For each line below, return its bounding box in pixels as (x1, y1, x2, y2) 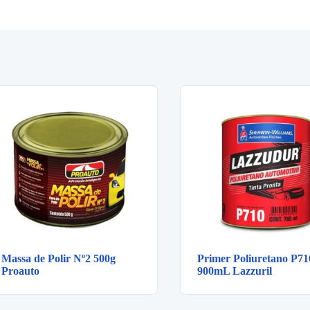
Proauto (1, 265, 39, 277)
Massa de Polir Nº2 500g (1, 253, 116, 265)
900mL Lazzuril (197, 265, 272, 277)
